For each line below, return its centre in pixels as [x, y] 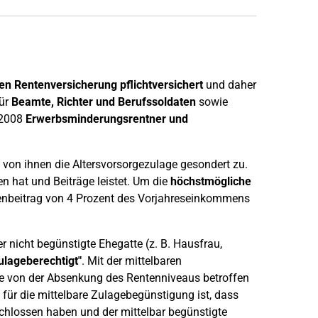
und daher [229, 85]
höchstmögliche [210, 181]
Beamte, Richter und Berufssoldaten [102, 102]
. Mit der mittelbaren [131, 261]
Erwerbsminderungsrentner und [106, 119]
